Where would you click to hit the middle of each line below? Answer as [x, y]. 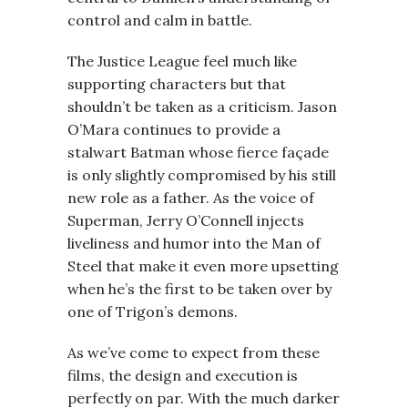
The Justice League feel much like [182, 61]
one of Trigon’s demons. [153, 311]
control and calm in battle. [160, 20]
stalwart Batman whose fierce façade [198, 152]
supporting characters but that [177, 84]
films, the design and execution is [183, 375]
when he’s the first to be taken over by [199, 289]
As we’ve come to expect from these [194, 352]
